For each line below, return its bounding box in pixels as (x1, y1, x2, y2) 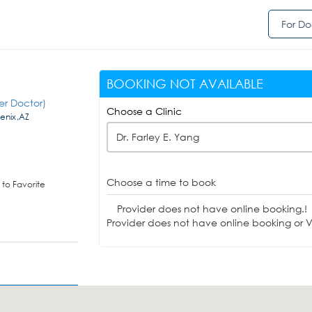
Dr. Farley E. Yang (116, 130, 199, 143)
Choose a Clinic (106, 104, 182, 118)
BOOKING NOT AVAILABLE (106, 76, 263, 91)
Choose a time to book (106, 175, 216, 189)
